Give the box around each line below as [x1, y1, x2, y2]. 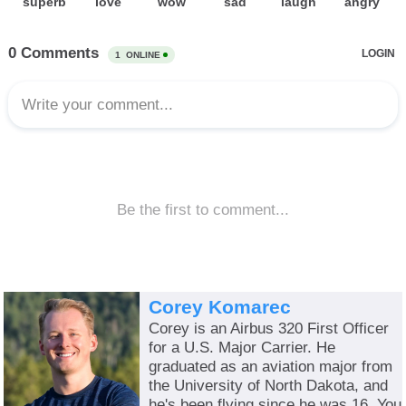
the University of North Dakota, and [149, 376, 389, 394]
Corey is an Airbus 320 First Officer [149, 319, 390, 337]
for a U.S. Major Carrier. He [149, 338, 336, 356]
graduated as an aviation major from [149, 357, 393, 375]
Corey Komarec [149, 296, 292, 318]
